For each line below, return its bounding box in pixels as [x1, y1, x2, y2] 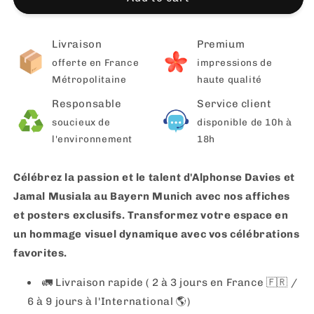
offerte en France [52, 57, 139, 68]
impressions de [197, 57, 273, 68]
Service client [197, 97, 272, 110]
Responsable [52, 97, 122, 110]
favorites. [13, 247, 67, 259]
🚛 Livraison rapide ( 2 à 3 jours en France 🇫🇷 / [42, 276, 298, 289]
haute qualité [197, 74, 262, 85]
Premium [197, 38, 245, 50]
